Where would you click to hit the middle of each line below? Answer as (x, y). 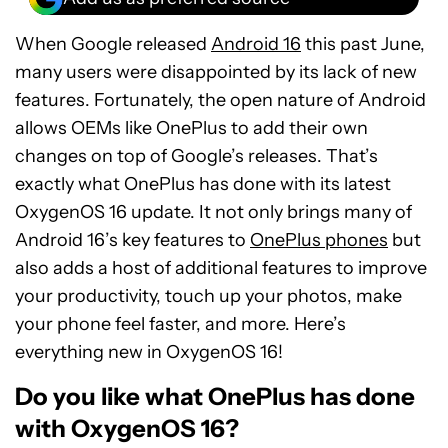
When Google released (113, 44)
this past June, (363, 44)
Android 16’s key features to (132, 240)
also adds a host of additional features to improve (221, 268)
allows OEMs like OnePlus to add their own (191, 128)
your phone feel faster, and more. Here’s (180, 324)
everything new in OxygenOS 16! (149, 352)
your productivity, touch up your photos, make (208, 296)
